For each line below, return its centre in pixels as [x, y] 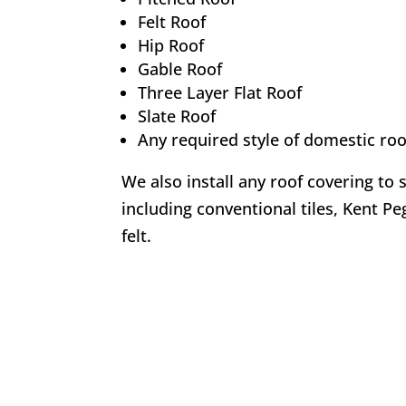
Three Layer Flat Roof [220, 93]
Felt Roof [172, 22]
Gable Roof [180, 69]
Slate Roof [177, 116]
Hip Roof [171, 46]
